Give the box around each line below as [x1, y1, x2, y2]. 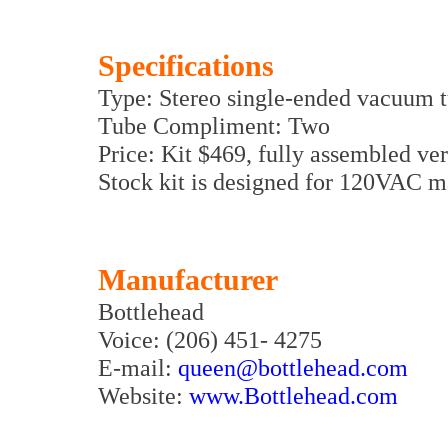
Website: [98, 382, 189, 410]
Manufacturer [98, 263, 278, 298]
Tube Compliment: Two [98, 112, 330, 140]
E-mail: [98, 354, 178, 382]
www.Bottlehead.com [189, 382, 398, 410]
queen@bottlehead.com [178, 354, 408, 382]
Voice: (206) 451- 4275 [98, 326, 322, 354]
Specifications [98, 49, 274, 84]
